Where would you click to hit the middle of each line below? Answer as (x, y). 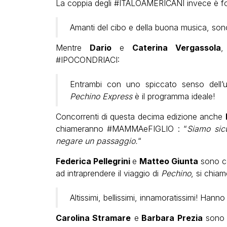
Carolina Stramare (93, 218)
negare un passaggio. (97, 141)
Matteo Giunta (169, 161)
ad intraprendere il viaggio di (108, 173)
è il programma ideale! (173, 96)
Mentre (72, 47)
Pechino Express (101, 96)
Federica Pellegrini (94, 161)
